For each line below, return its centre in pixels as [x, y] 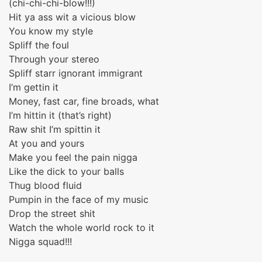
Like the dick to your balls [66, 171]
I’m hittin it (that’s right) [60, 115]
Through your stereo [54, 59]
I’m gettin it [34, 87]
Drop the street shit [52, 213]
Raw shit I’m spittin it [55, 129]
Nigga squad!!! [40, 242]
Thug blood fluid [45, 185]
